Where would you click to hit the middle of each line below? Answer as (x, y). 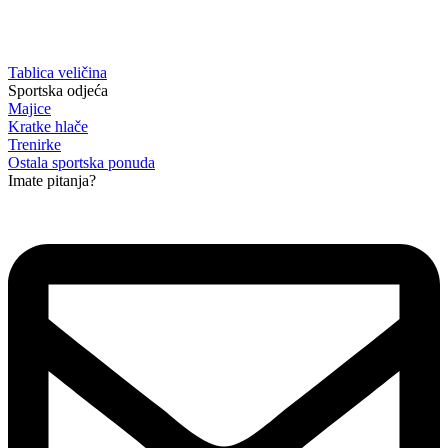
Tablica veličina (57, 72)
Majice (29, 108)
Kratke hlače (48, 126)
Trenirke (34, 144)
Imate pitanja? (52, 180)
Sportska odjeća (58, 90)
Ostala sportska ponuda (81, 162)
